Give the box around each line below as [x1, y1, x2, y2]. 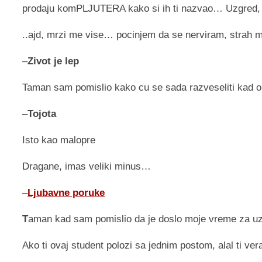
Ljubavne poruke [27, 187, 105, 199]
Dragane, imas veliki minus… [22, 161, 151, 173]
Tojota [27, 108, 56, 120]
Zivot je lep [27, 56, 79, 67]
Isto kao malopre [22, 135, 95, 146]
